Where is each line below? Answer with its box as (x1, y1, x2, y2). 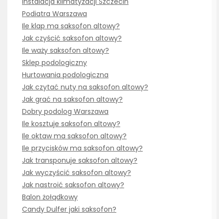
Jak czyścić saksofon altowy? (22, 33, 122, 44)
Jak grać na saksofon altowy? (22, 94, 123, 105)
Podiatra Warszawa (22, 9, 87, 19)
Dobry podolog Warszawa (22, 107, 109, 117)
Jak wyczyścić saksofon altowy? (22, 168, 131, 178)
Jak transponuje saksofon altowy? (22, 155, 137, 166)
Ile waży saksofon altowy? (22, 45, 109, 56)
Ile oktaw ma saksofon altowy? (22, 131, 127, 141)
